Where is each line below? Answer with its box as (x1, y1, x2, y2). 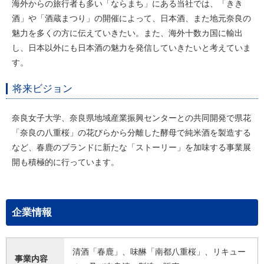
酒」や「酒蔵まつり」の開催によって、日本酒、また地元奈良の (12, 14, 251, 23)
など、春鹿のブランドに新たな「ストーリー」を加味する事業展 (12, 143, 251, 152)
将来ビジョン (12, 83, 72, 94)
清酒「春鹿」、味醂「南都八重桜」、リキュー (72, 247, 246, 256)
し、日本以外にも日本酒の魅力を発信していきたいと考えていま (12, 43, 251, 52)
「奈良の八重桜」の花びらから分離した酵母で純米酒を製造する (12, 128, 251, 137)
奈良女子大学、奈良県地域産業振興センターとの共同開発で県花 (12, 113, 251, 123)
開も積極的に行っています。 (12, 157, 119, 167)
